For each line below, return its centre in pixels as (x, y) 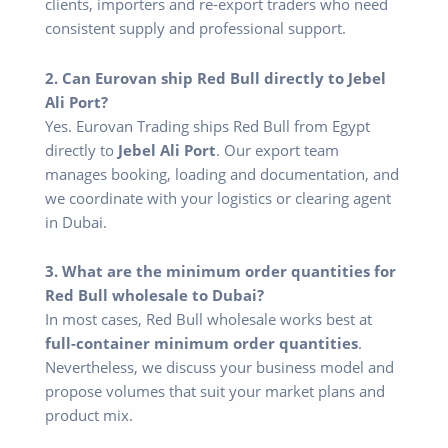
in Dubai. (76, 221)
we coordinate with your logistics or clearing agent (218, 197)
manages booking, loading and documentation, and (222, 173)
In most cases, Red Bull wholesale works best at (208, 319)
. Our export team (277, 149)
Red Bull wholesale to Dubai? (154, 295)
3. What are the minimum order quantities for (220, 271)
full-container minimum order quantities (201, 343)
